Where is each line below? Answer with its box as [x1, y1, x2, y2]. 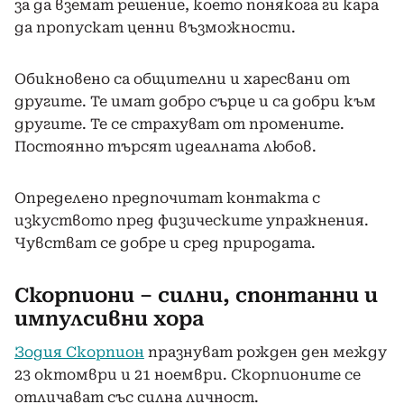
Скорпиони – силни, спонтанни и [14, 283, 378, 307]
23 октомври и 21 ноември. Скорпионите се [14, 365, 361, 383]
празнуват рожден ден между [144, 343, 387, 361]
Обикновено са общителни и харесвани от [14, 69, 350, 87]
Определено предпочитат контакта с [14, 188, 320, 207]
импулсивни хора [14, 307, 204, 330]
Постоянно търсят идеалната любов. [14, 137, 317, 155]
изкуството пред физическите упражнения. [14, 211, 369, 229]
